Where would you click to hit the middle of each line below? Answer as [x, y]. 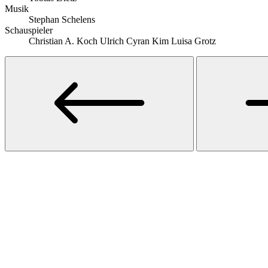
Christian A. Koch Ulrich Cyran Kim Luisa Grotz [122, 41]
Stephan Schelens [62, 19]
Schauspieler [29, 30]
